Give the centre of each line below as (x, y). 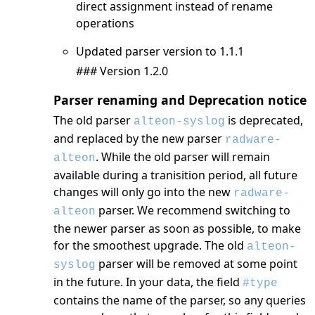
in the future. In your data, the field (148, 282)
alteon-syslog (179, 121)
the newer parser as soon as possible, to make (177, 228)
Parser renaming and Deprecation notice (180, 99)
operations (105, 23)
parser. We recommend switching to (193, 210)
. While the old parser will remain (183, 156)
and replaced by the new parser (139, 138)
